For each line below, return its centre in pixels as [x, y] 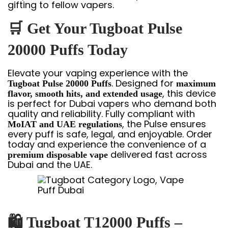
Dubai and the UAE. [50, 165]
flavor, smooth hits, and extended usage [85, 94]
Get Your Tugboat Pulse [105, 28]
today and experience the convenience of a [107, 144]
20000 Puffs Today [68, 50]
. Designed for [144, 83]
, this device [189, 93]
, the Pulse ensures [164, 124]
